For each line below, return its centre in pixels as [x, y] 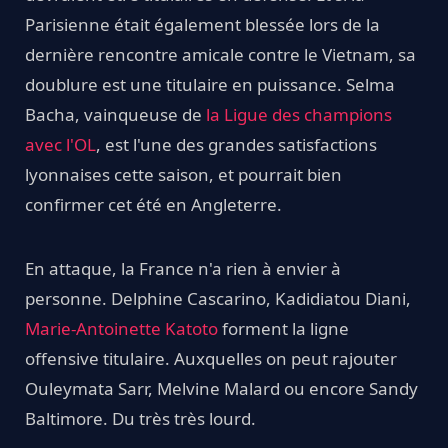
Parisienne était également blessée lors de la [202, 24]
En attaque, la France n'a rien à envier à [183, 268]
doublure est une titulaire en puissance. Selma [210, 84]
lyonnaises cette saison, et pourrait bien [183, 174]
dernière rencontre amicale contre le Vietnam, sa [220, 54]
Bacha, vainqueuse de [115, 114]
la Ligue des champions [299, 114]
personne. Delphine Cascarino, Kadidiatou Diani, [218, 298]
